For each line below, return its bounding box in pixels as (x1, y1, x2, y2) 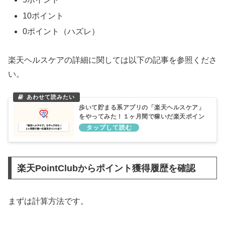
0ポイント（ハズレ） (23, 27, 100, 36)
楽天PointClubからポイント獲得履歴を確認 (17, 163, 195, 173)
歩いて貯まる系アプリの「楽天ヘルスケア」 (79, 103, 204, 111)
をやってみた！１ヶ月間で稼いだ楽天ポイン (79, 113, 204, 120)
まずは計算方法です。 (8, 196, 88, 205)
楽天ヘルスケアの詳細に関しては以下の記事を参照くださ (8, 55, 217, 64)
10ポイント (23, 11, 64, 20)
